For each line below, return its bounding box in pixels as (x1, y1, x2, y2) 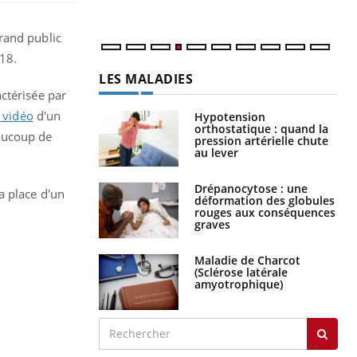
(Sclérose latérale (194, 264, 288, 280)
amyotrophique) (194, 276, 283, 292)
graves (194, 216, 230, 232)
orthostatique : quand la (194, 120, 328, 136)
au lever (194, 144, 238, 160)
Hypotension (194, 108, 265, 124)
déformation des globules (194, 192, 335, 208)
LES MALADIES (99, 69, 193, 88)
